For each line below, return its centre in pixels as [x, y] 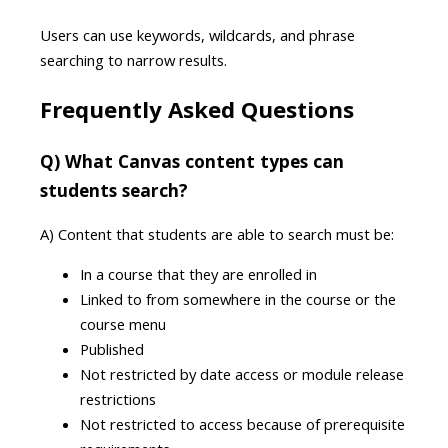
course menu [123, 323]
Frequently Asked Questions [197, 110]
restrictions [118, 398]
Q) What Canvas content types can [192, 160]
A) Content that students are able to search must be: [217, 233]
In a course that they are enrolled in [198, 273]
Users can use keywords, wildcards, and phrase [197, 34]
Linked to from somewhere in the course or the [238, 298]
